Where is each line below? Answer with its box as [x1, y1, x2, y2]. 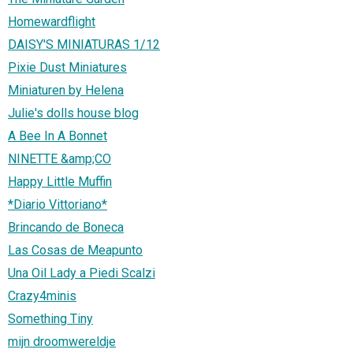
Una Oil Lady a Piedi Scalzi [8, 266, 155, 281]
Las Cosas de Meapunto [8, 243, 143, 258]
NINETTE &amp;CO [8, 151, 111, 167]
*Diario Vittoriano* [8, 197, 107, 213]
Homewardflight [8, 14, 95, 30]
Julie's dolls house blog [8, 106, 139, 121]
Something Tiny [8, 311, 93, 327]
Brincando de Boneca [8, 220, 124, 236]
